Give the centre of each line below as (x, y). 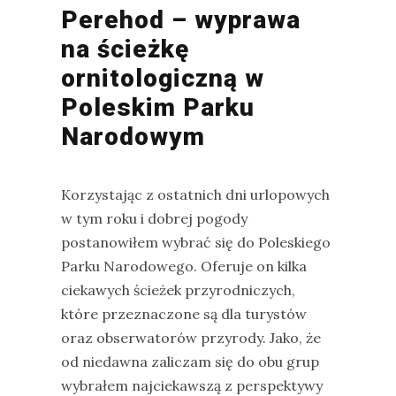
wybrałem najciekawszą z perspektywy (192, 385)
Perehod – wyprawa (181, 20)
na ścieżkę (125, 49)
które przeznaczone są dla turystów (184, 314)
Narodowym (133, 137)
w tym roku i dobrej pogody (154, 218)
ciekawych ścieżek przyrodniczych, (178, 290)
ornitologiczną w (163, 78)
